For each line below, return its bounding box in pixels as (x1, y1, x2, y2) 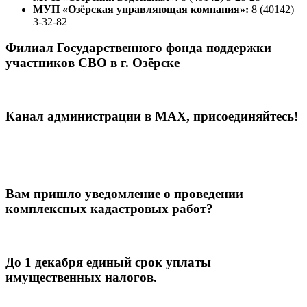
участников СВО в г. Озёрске (5, 56, 180, 71)
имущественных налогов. (5, 269, 157, 284)
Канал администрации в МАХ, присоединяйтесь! (5, 108, 298, 123)
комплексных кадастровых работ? (5, 201, 213, 217)
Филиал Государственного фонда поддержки (5, 40, 271, 56)
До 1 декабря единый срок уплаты (5, 254, 211, 269)
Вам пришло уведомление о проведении (5, 186, 243, 201)
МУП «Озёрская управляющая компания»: (33, 3, 249, 15)
